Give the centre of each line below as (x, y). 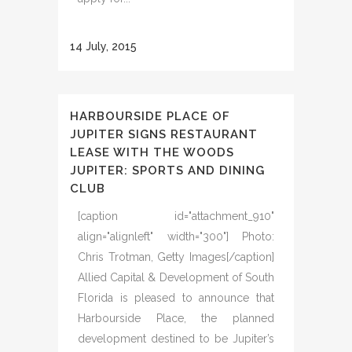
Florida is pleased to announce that (176, 298)
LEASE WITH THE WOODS (152, 152)
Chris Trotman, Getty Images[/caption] (176, 257)
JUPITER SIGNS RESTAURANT (164, 134)
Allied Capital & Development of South (176, 277)
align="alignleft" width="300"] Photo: (176, 236)
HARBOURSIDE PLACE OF (150, 116)
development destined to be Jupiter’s (176, 339)
